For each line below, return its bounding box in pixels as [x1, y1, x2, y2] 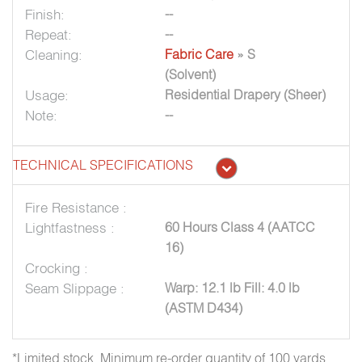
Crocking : [25, 259, 88, 277]
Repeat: [25, 26, 72, 44]
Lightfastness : [25, 219, 115, 237]
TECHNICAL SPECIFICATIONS [13, 157, 193, 174]
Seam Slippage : [25, 280, 124, 297]
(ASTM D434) [165, 300, 243, 317]
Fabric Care [165, 46, 234, 63]
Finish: [25, 6, 65, 23]
